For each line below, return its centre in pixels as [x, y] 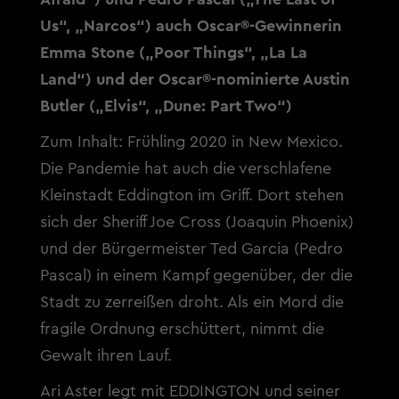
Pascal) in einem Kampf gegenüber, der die [196, 275]
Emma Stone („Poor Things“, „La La [173, 53]
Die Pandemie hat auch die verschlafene [185, 168]
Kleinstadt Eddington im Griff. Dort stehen [191, 195]
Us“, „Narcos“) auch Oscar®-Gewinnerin [191, 26]
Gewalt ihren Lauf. [106, 355]
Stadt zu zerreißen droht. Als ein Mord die [191, 302]
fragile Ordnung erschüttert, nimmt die [182, 329]
